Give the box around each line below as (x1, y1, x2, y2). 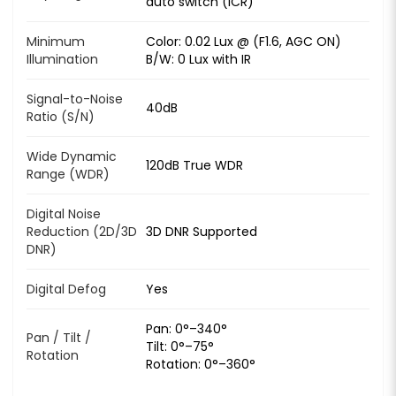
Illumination (27, 49, 98, 68)
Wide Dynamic (27, 147, 117, 165)
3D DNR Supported (146, 222, 257, 240)
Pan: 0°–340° (146, 319, 227, 338)
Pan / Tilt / (27, 328, 91, 346)
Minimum (27, 32, 85, 50)
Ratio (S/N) (27, 107, 95, 126)
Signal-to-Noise (27, 89, 123, 108)
